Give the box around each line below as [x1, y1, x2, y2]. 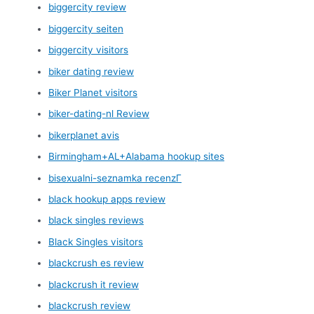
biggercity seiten [48, 22, 124, 34]
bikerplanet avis [48, 129, 120, 141]
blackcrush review [48, 300, 131, 312]
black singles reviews [48, 214, 144, 226]
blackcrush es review [48, 257, 144, 269]
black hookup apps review [48, 193, 166, 205]
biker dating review [48, 65, 135, 77]
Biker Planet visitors [48, 86, 138, 98]
